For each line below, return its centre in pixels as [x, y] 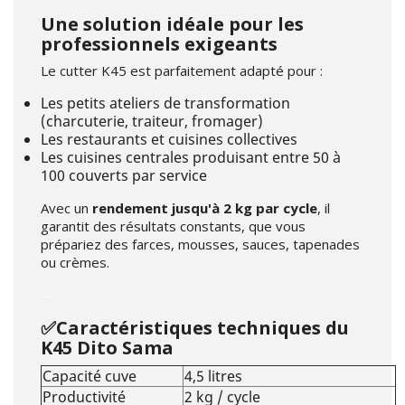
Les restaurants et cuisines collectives [169, 140]
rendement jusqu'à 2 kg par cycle [205, 208]
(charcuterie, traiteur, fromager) [152, 122]
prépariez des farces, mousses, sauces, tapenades [200, 245]
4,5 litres [213, 377]
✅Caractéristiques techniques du [195, 328]
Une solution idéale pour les [172, 24]
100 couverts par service [124, 176]
